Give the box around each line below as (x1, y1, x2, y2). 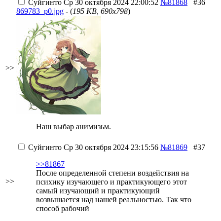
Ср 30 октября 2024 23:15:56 (62, 143, 158, 151)
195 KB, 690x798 (73, 7, 128, 15)
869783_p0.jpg (16, 7, 64, 15)
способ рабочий (36, 204, 89, 213)
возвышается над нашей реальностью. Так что (36, 195, 191, 204)
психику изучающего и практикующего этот (36, 178, 187, 186)
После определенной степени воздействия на (36, 169, 189, 177)
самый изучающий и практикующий (36, 186, 160, 195)
